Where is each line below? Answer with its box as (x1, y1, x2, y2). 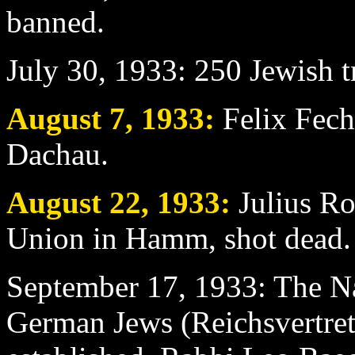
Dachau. (6, 136, 109, 171)
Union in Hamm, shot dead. (6, 220, 351, 255)
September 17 (6, 269, 178, 303)
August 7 (6, 101, 125, 136)
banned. (6, 4, 105, 39)
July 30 (6, 52, 98, 87)
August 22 (6, 185, 141, 219)
